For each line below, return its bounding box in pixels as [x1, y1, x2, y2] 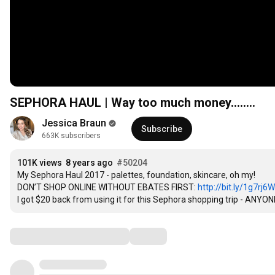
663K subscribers [42, 131, 101, 141]
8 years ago [66, 158, 113, 168]
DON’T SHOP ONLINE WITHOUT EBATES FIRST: [17, 182, 198, 193]
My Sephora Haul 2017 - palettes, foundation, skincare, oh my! [17, 170, 255, 180]
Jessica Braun [42, 117, 106, 130]
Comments [9, 228, 71, 244]
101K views [17, 158, 62, 168]
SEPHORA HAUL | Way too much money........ [10, 95, 255, 110]
